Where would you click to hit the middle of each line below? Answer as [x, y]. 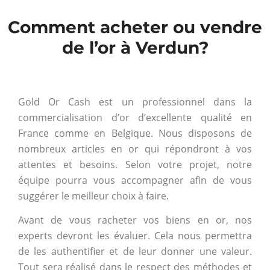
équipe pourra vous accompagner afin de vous [135, 180]
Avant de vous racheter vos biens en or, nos [135, 220]
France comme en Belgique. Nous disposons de [135, 133]
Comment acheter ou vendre [135, 27]
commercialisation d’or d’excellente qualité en [135, 117]
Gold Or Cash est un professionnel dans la [135, 102]
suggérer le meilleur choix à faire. [93, 196]
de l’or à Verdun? [135, 47]
